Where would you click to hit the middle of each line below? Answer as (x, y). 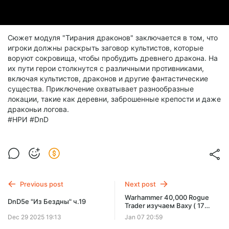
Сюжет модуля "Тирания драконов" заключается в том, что (113, 38)
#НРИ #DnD (28, 119)
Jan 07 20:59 (144, 217)
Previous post (42, 184)
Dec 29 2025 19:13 (35, 217)
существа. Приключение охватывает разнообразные (101, 89)
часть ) (136, 213)
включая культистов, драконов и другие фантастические (108, 78)
